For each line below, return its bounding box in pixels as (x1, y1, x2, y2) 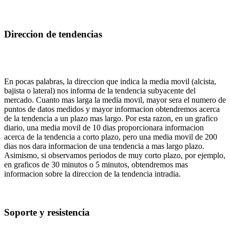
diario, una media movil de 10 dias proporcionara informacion (4, 123, 204, 132)
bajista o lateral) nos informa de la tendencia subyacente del (4, 86, 196, 95)
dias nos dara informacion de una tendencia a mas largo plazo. (4, 142, 204, 151)
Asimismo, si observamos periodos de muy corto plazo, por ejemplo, (4, 151, 225, 160)
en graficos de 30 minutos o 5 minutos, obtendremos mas (4, 160, 188, 169)
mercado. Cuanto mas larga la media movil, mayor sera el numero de (4, 95, 226, 105)
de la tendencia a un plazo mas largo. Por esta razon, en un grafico (4, 114, 218, 123)
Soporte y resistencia (4, 207, 90, 218)
